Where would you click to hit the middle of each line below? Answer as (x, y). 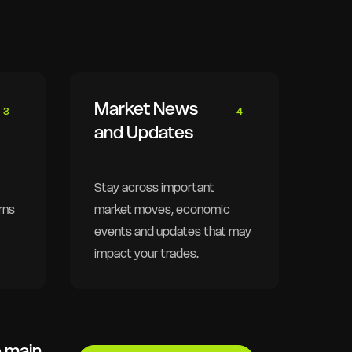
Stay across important (154, 188)
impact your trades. (146, 254)
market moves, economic (162, 210)
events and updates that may (172, 232)
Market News (146, 108)
